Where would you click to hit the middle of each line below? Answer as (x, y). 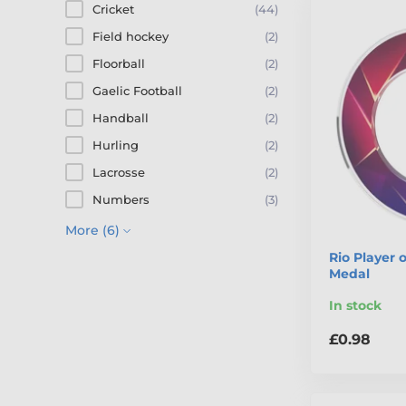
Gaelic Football (137, 91)
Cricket (113, 9)
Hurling (116, 145)
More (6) (92, 230)
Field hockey (130, 36)
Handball (121, 118)
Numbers (121, 199)
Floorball (119, 63)
